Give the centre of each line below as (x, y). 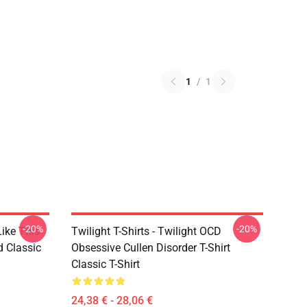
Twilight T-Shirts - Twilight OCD (146, 231)
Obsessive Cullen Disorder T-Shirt (151, 248)
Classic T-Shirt (106, 264)
